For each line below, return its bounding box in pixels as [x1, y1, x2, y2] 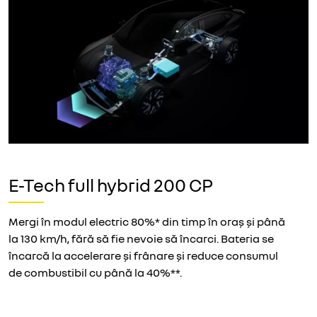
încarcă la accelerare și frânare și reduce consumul [8, 248, 278, 263]
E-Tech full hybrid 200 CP [8, 174, 213, 197]
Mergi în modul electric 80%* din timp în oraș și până [8, 214, 285, 229]
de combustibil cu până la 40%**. [8, 265, 182, 280]
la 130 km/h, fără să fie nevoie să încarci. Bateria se [8, 231, 274, 246]
